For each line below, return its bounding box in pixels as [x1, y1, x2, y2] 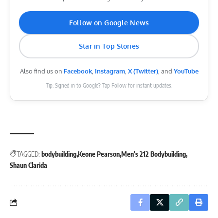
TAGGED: [17, 149, 40, 158]
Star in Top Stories [79, 42, 139, 51]
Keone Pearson [78, 149, 120, 158]
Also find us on [19, 67, 64, 75]
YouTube [173, 67, 199, 75]
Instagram [94, 67, 125, 75]
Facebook [63, 67, 92, 75]
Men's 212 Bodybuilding [121, 149, 186, 158]
